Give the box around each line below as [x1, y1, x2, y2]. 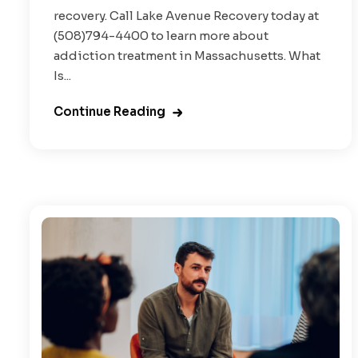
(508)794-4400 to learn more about [54, 27, 268, 43]
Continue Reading [54, 103, 165, 119]
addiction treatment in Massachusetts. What [54, 47, 320, 63]
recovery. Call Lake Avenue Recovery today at [54, 7, 319, 23]
